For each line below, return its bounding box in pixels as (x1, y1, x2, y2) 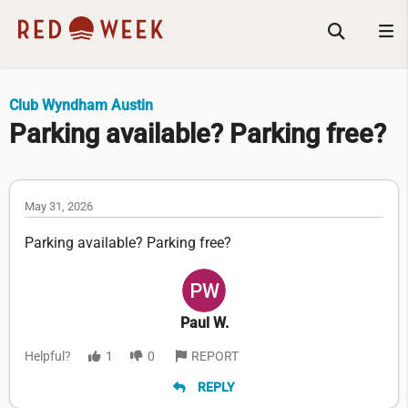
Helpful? (25, 349, 71, 364)
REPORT (191, 349, 239, 364)
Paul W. (179, 314, 229, 332)
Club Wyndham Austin (9, 97, 153, 114)
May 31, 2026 (25, 199, 93, 214)
